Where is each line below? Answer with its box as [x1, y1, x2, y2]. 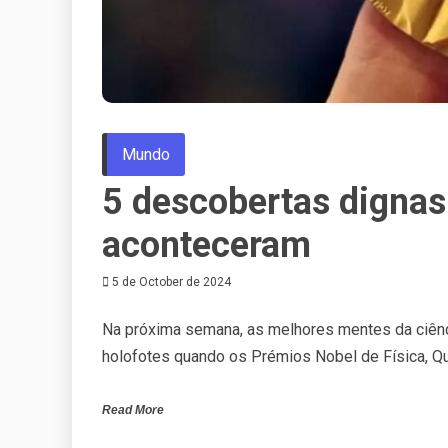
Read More [102, 403, 164, 418]
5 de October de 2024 [112, 275, 231, 290]
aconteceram [102, 224, 311, 267]
